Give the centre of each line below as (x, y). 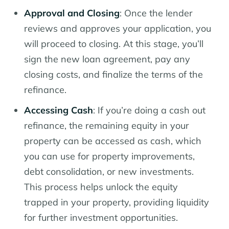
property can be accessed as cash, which (113, 141)
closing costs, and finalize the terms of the (113, 74)
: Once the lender (156, 13)
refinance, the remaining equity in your (107, 125)
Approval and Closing (72, 13)
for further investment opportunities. (101, 217)
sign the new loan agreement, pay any (107, 59)
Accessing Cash (59, 110)
